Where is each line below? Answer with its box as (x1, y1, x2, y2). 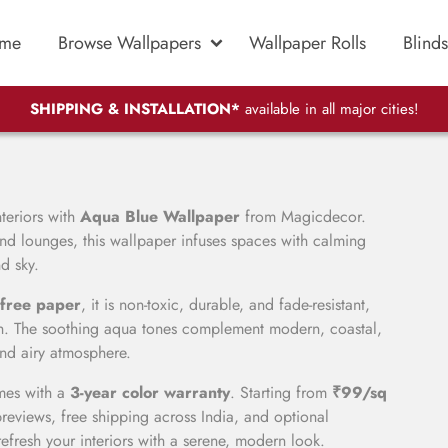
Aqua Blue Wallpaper (80, 205, 240, 228)
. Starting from (230, 381, 332, 404)
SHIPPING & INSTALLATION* (29, 98, 240, 121)
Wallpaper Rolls (249, 29, 366, 56)
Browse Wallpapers (58, 29, 201, 56)
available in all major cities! (239, 98, 419, 121)
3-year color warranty (70, 381, 230, 404)
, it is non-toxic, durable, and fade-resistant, (81, 293, 370, 316)
